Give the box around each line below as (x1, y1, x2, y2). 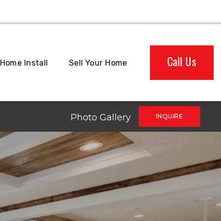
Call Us (167, 53, 196, 69)
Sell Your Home (69, 58, 127, 68)
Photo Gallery (70, 112, 131, 123)
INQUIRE (155, 112, 183, 120)
